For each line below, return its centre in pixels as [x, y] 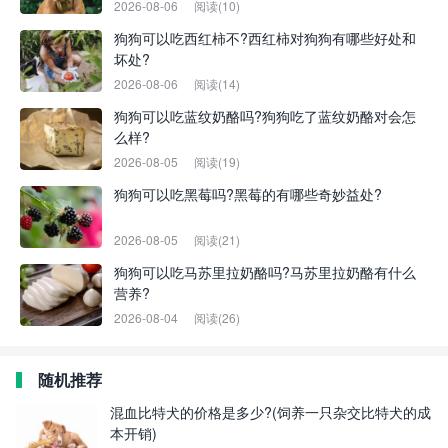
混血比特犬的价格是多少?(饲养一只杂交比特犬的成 [270, 412]
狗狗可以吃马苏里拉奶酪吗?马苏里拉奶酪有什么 [265, 272]
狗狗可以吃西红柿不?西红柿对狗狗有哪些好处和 [265, 38]
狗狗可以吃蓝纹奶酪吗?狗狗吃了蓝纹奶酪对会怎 [265, 116]
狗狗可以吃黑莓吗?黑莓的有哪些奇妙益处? [248, 194]
